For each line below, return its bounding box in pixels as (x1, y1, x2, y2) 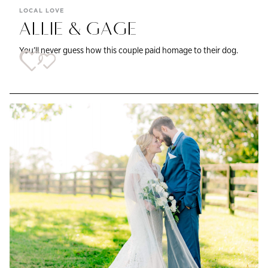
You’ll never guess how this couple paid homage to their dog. (19, 44, 238, 56)
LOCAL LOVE (19, 6, 64, 14)
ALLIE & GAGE (19, 20, 138, 40)
